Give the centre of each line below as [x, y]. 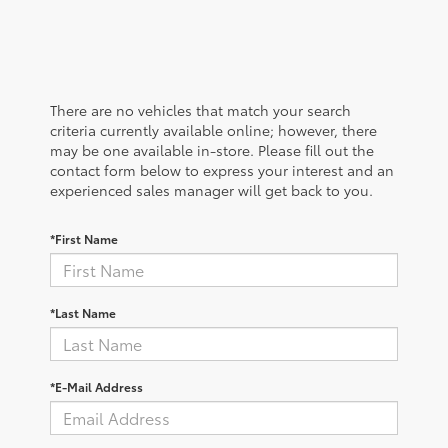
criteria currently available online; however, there [213, 129]
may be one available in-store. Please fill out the [212, 149]
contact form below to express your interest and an [222, 169]
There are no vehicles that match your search [200, 109]
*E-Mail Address [96, 386]
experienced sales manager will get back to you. [211, 189]
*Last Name [83, 312]
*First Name [84, 238]
